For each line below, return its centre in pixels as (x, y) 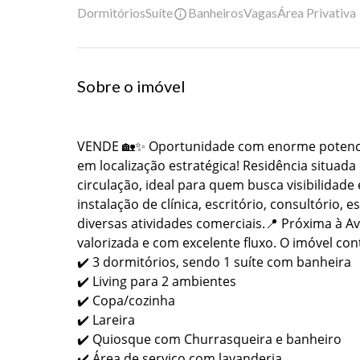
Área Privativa (317, 12)
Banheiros (216, 12)
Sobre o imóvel (131, 86)
